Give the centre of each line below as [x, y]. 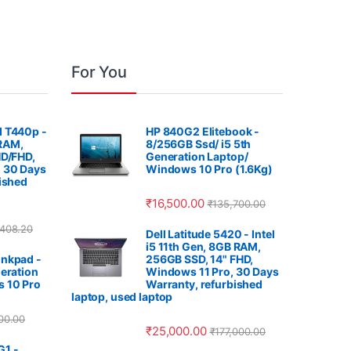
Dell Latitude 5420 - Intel [210, 233]
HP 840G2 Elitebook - [203, 131]
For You [100, 72]
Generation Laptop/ [197, 156]
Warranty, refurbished [204, 284]
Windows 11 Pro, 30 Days [212, 271]
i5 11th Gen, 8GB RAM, [204, 246]
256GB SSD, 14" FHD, [200, 259]
